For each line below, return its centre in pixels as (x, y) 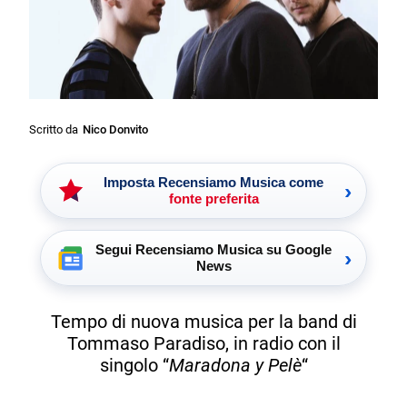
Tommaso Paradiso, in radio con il (203, 343)
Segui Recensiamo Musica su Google (213, 250)
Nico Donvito (116, 130)
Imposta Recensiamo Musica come (213, 183)
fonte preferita (213, 199)
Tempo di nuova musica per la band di (203, 321)
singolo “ (134, 365)
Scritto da (54, 130)
